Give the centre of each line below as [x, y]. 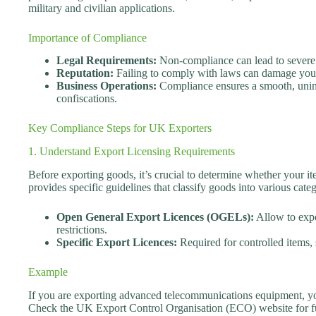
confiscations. [87, 99]
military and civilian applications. [102, 8]
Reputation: [85, 73]
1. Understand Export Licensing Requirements [132, 152]
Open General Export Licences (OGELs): [155, 217]
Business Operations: [107, 86]
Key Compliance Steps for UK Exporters [120, 128]
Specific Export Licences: [117, 242]
